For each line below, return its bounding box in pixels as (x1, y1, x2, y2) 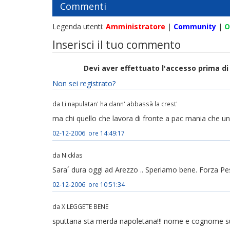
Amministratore (106, 22, 165, 31)
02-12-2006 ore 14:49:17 (52, 129, 125, 137)
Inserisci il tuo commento (52, 37, 181, 52)
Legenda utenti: (52, 22, 106, 31)
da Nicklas (52, 151, 83, 159)
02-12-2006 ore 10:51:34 (52, 180, 125, 188)
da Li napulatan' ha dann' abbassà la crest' (52, 100, 178, 108)
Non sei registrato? (52, 79, 116, 88)
